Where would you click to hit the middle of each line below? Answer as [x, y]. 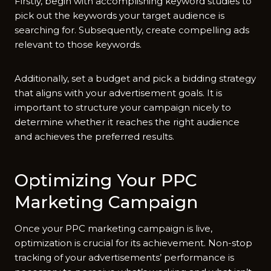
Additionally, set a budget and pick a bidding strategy [135, 78]
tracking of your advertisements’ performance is [124, 257]
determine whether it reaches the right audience [127, 122]
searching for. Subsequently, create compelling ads [132, 30]
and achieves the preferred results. [96, 136]
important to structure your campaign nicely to [123, 107]
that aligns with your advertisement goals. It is [118, 93]
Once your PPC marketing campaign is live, [113, 228]
